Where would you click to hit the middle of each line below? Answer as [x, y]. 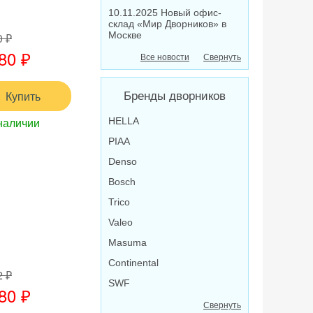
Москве [125, 35]
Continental [133, 263]
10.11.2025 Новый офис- [165, 13]
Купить [23, 96]
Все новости [165, 57]
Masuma [128, 242]
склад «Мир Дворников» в [167, 24]
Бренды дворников [175, 96]
